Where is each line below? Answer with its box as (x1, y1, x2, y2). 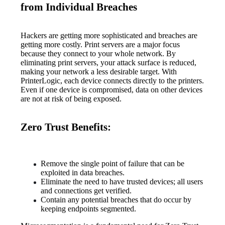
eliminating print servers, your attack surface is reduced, (21, 58, 197, 67)
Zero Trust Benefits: (21, 121, 111, 133)
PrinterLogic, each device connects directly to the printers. (21, 76, 204, 85)
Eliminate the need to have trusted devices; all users (41, 177, 203, 186)
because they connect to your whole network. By (21, 49, 176, 58)
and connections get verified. (41, 186, 132, 195)
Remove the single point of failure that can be (41, 159, 185, 168)
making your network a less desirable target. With (21, 67, 177, 76)
